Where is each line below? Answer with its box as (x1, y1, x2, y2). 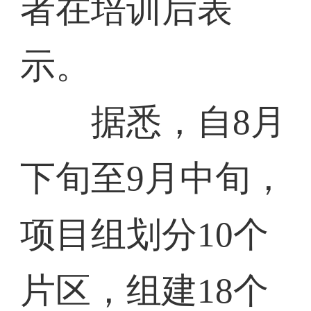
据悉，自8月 (20, 102, 287, 142)
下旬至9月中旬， (20, 158, 287, 199)
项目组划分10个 (20, 215, 269, 255)
